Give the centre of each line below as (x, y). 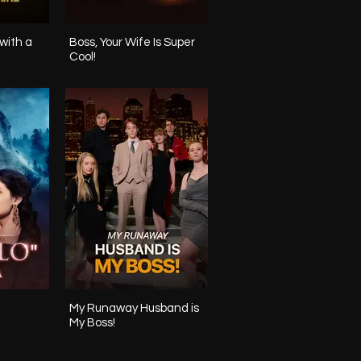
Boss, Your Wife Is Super (132, 43)
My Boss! (92, 322)
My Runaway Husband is (134, 308)
